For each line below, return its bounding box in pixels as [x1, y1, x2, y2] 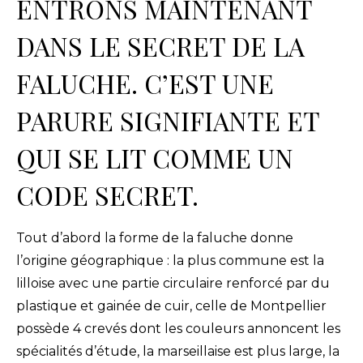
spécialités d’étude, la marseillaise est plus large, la [16, 344, 340, 360]
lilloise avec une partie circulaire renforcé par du [16, 275, 330, 292]
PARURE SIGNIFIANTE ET [16, 103, 319, 139]
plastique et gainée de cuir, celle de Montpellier [16, 298, 327, 314]
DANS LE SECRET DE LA [16, 28, 305, 64]
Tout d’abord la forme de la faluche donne [16, 230, 293, 246]
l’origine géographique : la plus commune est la [16, 253, 324, 269]
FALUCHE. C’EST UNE [16, 66, 274, 101]
